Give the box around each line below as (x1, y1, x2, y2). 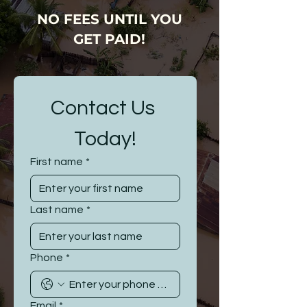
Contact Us (51, 97, 156, 119)
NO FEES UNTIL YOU (36, 11, 182, 27)
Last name (30, 204, 84, 215)
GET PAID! (73, 31, 145, 47)
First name (30, 156, 83, 167)
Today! (73, 128, 136, 149)
